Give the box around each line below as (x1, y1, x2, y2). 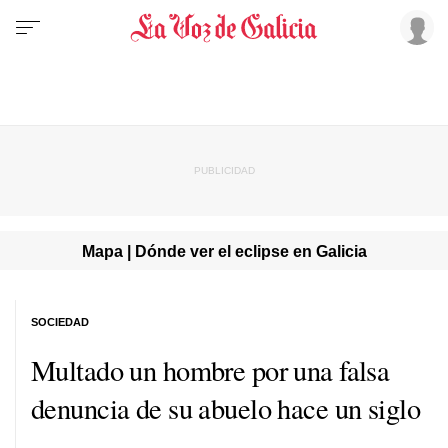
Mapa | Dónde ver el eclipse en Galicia (81, 241, 367, 260)
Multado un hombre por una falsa (31, 350, 390, 389)
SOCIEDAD (31, 315, 89, 328)
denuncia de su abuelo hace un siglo (31, 388, 421, 427)
